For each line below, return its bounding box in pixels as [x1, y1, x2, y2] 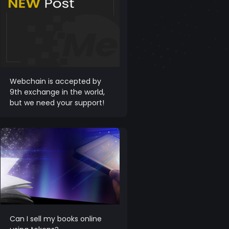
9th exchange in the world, [9, 86, 105, 97]
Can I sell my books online [9, 213, 102, 224]
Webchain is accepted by [9, 76, 101, 86]
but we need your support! [9, 97, 104, 108]
